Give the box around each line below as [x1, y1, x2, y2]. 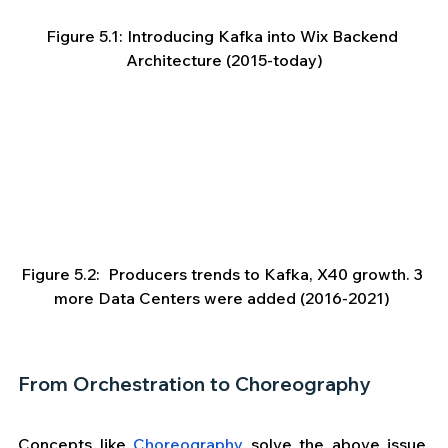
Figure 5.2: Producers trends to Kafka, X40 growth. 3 [21, 264, 427, 285]
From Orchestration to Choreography [18, 371, 370, 397]
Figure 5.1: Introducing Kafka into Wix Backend [46, 26, 402, 47]
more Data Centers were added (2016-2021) [54, 288, 394, 309]
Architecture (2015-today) [125, 50, 323, 71]
